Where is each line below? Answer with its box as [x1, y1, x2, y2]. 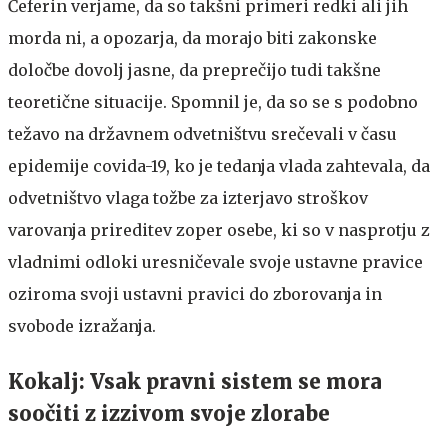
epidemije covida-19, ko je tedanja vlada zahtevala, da [8, 155, 430, 176]
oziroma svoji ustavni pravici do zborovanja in [8, 283, 382, 304]
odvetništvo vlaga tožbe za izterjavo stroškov [8, 187, 368, 208]
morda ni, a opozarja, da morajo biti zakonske [8, 27, 377, 48]
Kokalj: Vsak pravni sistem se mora [8, 368, 382, 394]
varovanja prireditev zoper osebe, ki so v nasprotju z [8, 219, 430, 240]
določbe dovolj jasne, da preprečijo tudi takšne [8, 59, 381, 80]
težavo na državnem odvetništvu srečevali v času [8, 123, 397, 144]
